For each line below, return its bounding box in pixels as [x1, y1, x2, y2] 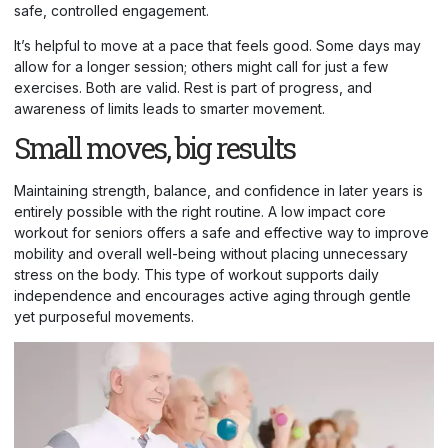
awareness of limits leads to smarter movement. [14, 100, 325, 118]
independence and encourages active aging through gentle [14, 287, 411, 305]
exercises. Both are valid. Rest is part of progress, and [14, 79, 372, 97]
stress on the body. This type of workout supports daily [14, 266, 379, 284]
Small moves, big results [14, 129, 295, 168]
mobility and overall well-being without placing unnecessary [14, 245, 408, 263]
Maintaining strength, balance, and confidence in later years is [14, 182, 423, 200]
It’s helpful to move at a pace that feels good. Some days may [14, 37, 421, 55]
